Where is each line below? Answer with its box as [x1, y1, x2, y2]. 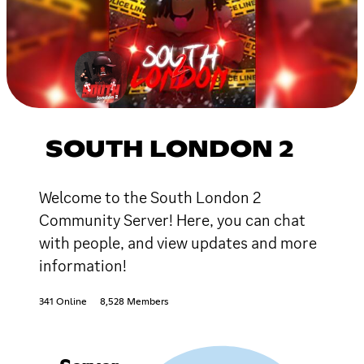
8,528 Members [100, 297, 168, 307]
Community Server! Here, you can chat [39, 209, 305, 231]
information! [39, 254, 127, 276]
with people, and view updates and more [39, 232, 317, 253]
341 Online [39, 297, 87, 307]
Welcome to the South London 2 [39, 186, 261, 208]
